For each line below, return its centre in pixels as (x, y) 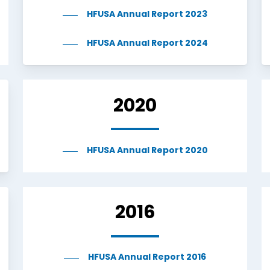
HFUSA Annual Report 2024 (147, 44)
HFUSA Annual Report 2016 (147, 258)
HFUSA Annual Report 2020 (147, 151)
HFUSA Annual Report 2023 (147, 15)
